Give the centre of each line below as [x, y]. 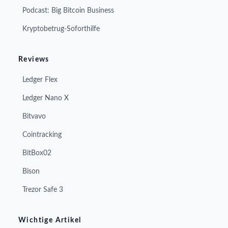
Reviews [34, 60]
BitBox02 [37, 153]
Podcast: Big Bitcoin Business [68, 11]
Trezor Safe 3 [43, 190]
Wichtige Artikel [50, 220]
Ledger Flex [40, 80]
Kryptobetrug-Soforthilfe [61, 29]
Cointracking [42, 135]
